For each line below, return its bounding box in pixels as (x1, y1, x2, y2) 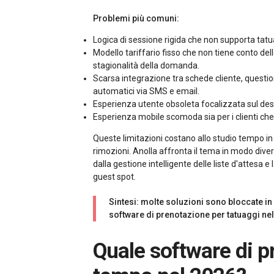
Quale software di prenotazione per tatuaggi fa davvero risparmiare (93, 239, 106, 264)
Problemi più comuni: (93, 13, 179, 23)
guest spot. (93, 172, 136, 182)
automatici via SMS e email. (93, 86, 199, 96)
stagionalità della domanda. (93, 61, 199, 70)
